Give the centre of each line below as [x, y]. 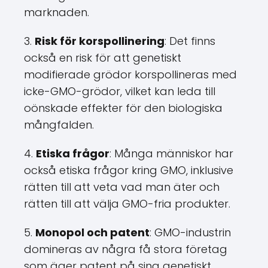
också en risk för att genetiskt [103, 58]
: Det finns [190, 41]
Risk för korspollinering [100, 41]
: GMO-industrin [190, 232]
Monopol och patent [92, 232]
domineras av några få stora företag [126, 249]
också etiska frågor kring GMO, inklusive [129, 170]
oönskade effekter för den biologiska [123, 108]
